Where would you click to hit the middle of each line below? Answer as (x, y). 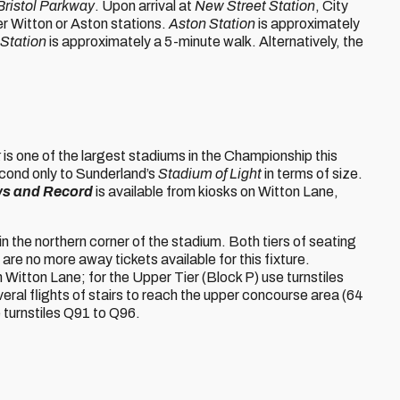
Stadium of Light (210, 174)
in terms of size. (312, 174)
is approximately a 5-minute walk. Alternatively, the (205, 42)
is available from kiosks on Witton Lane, (216, 192)
